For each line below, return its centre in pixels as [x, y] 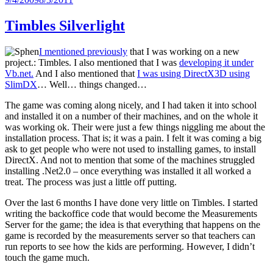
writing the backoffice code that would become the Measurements [131, 214]
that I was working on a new [183, 52]
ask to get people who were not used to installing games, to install [130, 149]
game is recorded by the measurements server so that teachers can [130, 236]
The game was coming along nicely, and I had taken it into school [131, 105]
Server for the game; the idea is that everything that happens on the [133, 225]
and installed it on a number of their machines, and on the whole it [131, 116]
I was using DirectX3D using [193, 74]
